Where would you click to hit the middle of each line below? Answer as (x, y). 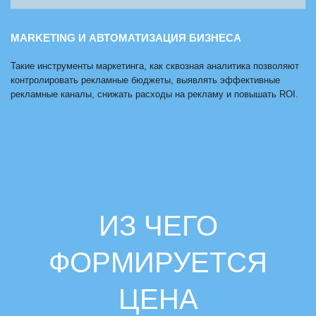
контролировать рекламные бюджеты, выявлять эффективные (145, 80)
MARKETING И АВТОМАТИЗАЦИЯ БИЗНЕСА (126, 38)
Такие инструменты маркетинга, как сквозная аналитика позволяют (155, 66)
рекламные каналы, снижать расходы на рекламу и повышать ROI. (154, 95)
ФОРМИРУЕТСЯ (158, 263)
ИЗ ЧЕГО (158, 226)
